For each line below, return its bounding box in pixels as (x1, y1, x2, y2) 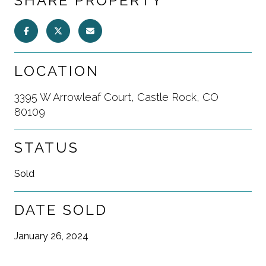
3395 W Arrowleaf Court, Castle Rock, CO (14, 90, 218, 103)
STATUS (14, 138, 79, 156)
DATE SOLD (14, 201, 107, 218)
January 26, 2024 (14, 230, 88, 242)
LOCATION (14, 62, 99, 80)
